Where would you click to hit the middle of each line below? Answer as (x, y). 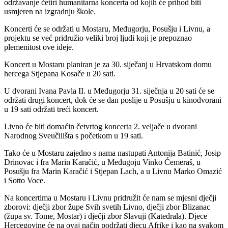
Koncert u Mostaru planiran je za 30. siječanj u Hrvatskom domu (108, 64)
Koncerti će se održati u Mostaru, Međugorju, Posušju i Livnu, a (107, 28)
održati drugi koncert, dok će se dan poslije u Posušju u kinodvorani (113, 100)
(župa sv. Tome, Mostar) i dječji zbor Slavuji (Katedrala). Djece (106, 216)
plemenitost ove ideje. (39, 47)
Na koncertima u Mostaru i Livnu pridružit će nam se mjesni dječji (110, 197)
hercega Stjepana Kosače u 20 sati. (60, 73)
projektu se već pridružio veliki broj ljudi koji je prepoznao (98, 38)
